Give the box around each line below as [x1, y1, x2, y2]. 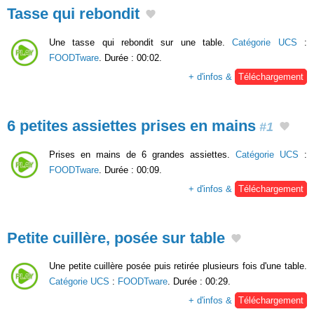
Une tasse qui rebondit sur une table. [49, 37, 233, 48]
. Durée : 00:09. [99, 164, 162, 175]
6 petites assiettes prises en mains [7, 117, 256, 135]
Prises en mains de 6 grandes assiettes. [49, 149, 235, 160]
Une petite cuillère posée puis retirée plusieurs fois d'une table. [49, 261, 307, 272]
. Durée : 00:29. [168, 276, 231, 287]
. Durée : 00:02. [99, 53, 162, 64]
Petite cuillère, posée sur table [7, 228, 225, 247]
